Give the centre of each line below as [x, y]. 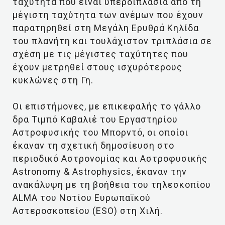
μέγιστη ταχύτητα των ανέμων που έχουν [108, 15]
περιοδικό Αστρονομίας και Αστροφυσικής [110, 158]
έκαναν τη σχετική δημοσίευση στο [93, 145]
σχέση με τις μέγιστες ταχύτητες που [100, 54]
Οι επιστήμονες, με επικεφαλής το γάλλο [107, 106]
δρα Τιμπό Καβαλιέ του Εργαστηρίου [95, 119]
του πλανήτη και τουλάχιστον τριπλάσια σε [112, 41]
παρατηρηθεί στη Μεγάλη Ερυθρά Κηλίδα [106, 28]
